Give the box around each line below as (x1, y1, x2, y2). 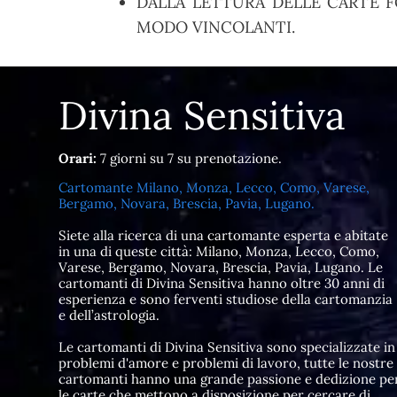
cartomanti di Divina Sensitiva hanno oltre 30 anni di (58, 275, 385, 292)
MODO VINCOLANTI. (136, 17, 295, 38)
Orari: (58, 150, 97, 167)
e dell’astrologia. (58, 307, 160, 324)
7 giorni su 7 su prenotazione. (96, 150, 282, 167)
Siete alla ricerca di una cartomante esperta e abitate (58, 227, 388, 245)
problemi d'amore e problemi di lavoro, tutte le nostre (58, 354, 393, 372)
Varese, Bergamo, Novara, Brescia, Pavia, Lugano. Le (58, 259, 383, 276)
